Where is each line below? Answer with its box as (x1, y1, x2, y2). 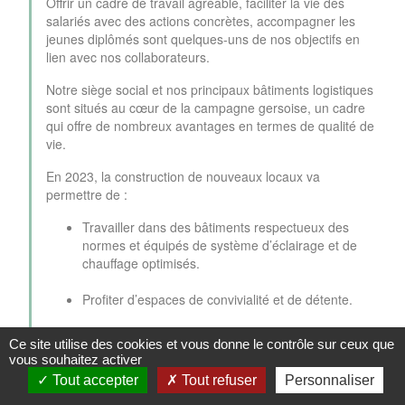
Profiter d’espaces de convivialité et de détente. (82, 290, 353, 309)
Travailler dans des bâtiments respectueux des (82, 218, 349, 237)
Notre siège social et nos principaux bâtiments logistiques (46, 80, 373, 99)
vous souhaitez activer (9, 352, 142, 367)
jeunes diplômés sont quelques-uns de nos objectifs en (46, 30, 360, 49)
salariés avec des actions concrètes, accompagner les (46, 12, 355, 31)
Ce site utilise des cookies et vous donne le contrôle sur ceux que (9, 336, 394, 352)
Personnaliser (285, 372, 374, 388)
